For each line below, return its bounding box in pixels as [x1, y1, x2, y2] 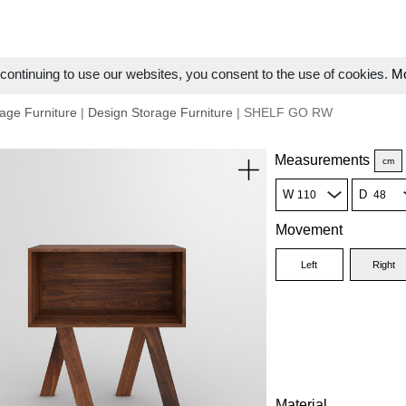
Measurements [274, 152, 370, 168]
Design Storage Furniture [88, 105, 233, 120]
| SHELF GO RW [233, 105, 333, 120]
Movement [275, 222, 343, 237]
